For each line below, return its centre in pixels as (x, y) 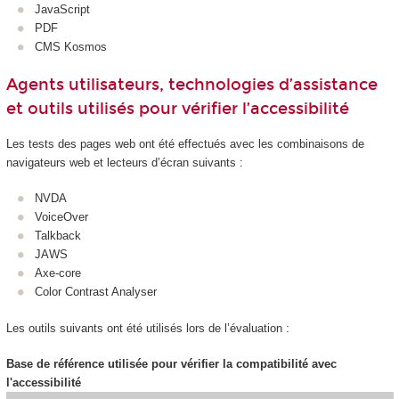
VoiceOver (61, 217)
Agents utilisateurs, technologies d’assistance (191, 85)
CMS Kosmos (71, 46)
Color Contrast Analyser (96, 292)
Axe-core (58, 273)
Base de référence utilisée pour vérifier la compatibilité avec (171, 364)
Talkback (58, 236)
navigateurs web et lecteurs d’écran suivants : (124, 162)
